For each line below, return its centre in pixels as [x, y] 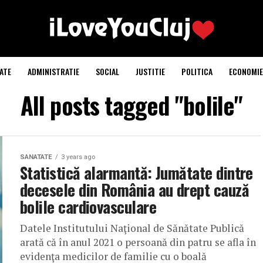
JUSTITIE [150, 71]
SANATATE [36, 157]
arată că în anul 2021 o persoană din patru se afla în [138, 242]
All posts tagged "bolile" [131, 105]
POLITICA [197, 71]
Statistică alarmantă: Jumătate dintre [136, 173]
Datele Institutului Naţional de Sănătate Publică [132, 228]
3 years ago [78, 157]
